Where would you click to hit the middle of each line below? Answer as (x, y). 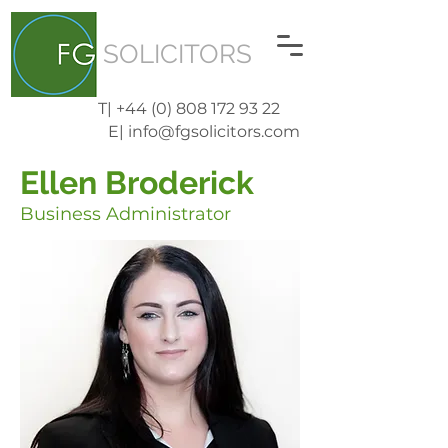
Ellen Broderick (137, 182)
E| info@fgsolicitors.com (204, 131)
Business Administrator (128, 214)
